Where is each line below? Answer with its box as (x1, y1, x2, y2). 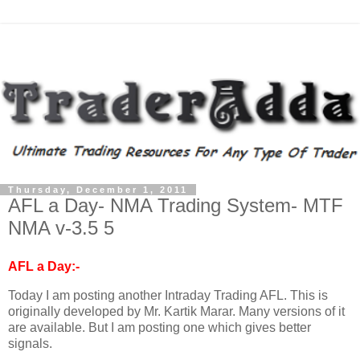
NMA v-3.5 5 (8, 217, 114, 239)
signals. (8, 336, 52, 350)
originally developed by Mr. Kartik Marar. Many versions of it (8, 304, 345, 318)
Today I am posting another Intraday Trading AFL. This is (8, 288, 328, 302)
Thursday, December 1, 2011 (8, 185, 188, 195)
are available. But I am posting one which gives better (8, 320, 311, 334)
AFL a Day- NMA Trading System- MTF (8, 194, 343, 217)
